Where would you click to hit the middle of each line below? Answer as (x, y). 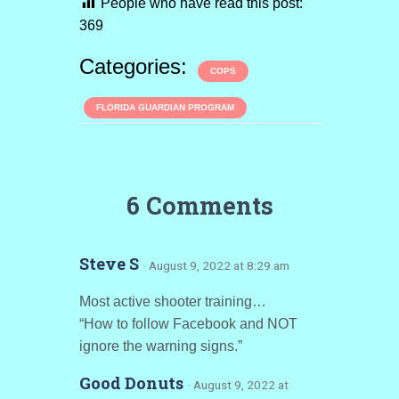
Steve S (110, 264)
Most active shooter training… (172, 302)
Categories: (136, 67)
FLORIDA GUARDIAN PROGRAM (165, 108)
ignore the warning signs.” (160, 346)
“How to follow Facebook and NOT (188, 324)
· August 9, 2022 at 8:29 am (216, 266)
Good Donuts (133, 383)
